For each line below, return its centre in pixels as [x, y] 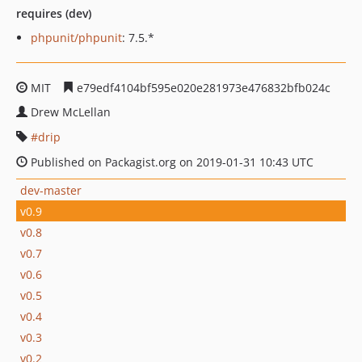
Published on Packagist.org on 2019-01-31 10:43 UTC [170, 162]
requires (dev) [54, 13]
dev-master [51, 190]
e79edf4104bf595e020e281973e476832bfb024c [202, 88]
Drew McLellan [71, 112]
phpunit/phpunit [76, 38]
